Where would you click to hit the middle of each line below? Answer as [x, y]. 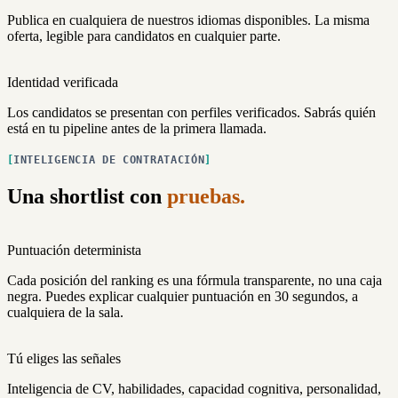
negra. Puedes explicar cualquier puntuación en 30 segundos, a [183, 297]
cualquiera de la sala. [65, 313]
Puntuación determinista [74, 251]
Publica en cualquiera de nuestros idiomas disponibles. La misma [188, 20]
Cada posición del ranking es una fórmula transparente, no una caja [195, 281]
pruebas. [206, 197]
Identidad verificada [63, 83]
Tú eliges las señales [64, 359]
